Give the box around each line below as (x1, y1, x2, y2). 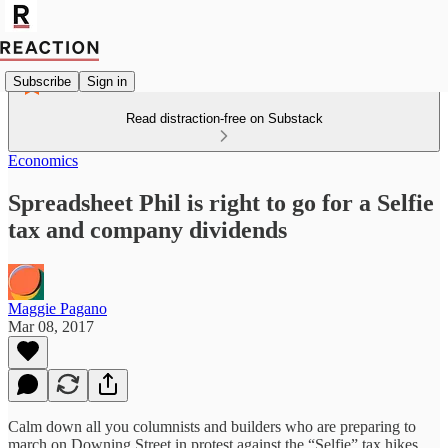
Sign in (87, 73, 127, 89)
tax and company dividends (8, 216, 287, 243)
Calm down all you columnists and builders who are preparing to (8, 417, 416, 435)
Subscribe (13, 73, 71, 89)
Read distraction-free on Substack (125, 111, 323, 126)
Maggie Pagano (8, 299, 107, 317)
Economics (8, 152, 78, 169)
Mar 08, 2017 (8, 317, 94, 335)
